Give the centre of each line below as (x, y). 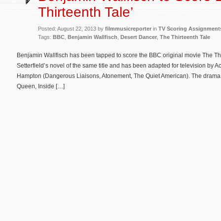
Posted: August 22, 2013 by (72, 28)
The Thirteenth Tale (185, 37)
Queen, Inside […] (41, 86)
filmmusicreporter (128, 28)
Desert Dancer (139, 37)
